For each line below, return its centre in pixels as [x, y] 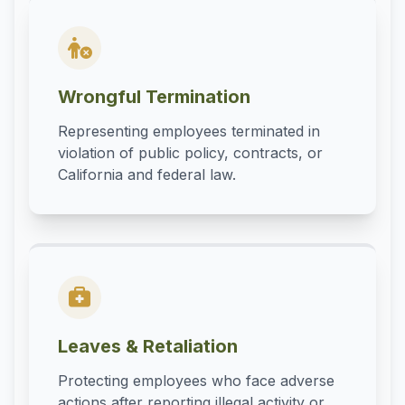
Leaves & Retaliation [148, 347]
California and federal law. [147, 175]
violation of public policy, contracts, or [190, 153]
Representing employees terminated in [189, 132]
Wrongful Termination [154, 97]
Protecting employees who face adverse [196, 381]
